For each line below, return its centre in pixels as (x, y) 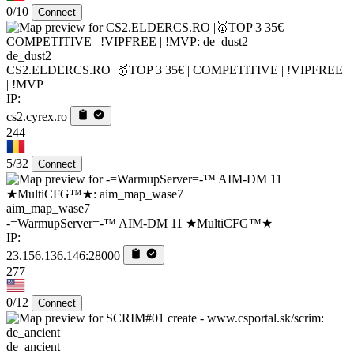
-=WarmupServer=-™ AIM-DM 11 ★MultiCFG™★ (139, 224)
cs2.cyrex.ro (37, 117)
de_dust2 (29, 56)
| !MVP (25, 85)
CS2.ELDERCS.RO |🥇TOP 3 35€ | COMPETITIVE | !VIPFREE (175, 70)
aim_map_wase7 (48, 209)
